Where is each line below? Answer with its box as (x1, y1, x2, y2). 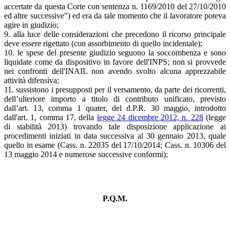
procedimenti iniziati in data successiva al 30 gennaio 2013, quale (4, 131, 226, 140)
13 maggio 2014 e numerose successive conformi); (4, 149, 168, 159)
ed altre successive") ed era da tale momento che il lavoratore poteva (4, 11, 226, 20)
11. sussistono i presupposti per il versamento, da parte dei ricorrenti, (4, 85, 226, 94)
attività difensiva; (4, 75, 59, 85)
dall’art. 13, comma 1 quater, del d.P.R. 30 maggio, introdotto (4, 103, 226, 112)
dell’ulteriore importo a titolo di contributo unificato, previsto (4, 94, 226, 103)
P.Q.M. (103, 194, 127, 203)
